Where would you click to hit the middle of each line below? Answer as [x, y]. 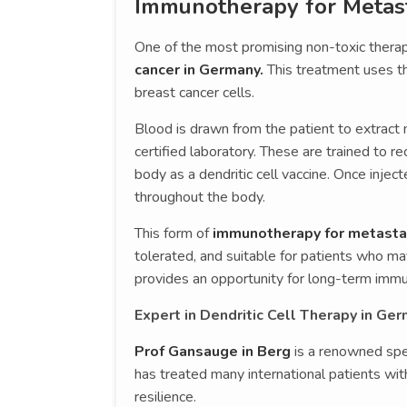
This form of [174, 233]
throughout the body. [200, 197]
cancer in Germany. [199, 69]
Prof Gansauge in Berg [213, 351]
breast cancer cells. [194, 92]
